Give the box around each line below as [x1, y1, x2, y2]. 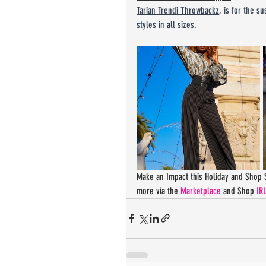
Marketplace [180, 185, 223, 197]
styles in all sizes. [137, 18, 197, 30]
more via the [137, 185, 180, 197]
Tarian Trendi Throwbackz [137, 4, 219, 16]
